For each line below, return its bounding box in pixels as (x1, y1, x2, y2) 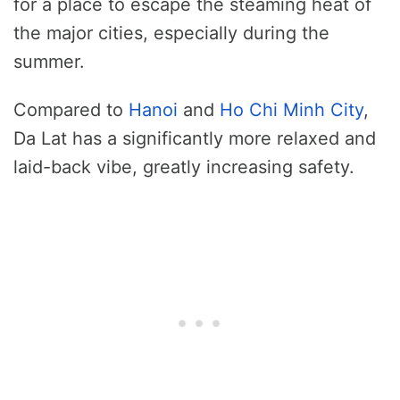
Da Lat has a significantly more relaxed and (13, 128, 376, 150)
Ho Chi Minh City (220, 99, 363, 121)
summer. (13, 51, 85, 73)
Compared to (13, 99, 129, 121)
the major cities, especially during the (13, 22, 329, 45)
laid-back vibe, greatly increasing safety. (13, 156, 354, 179)
